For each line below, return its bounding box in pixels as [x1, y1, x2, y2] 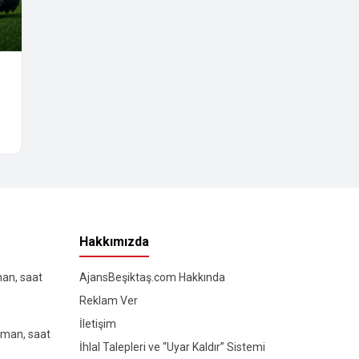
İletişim [79, 317, 116, 331]
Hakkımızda [79, 234, 149, 250]
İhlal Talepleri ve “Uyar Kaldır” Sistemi [79, 341, 265, 354]
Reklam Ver [79, 294, 138, 308]
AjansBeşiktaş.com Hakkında [79, 271, 225, 284]
